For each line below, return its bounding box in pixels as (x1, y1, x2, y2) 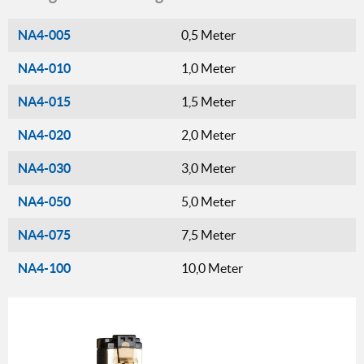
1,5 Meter (181, 93, 236, 109)
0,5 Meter (181, 27, 236, 42)
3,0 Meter (181, 160, 236, 175)
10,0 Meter (181, 260, 243, 275)
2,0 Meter (181, 127, 236, 142)
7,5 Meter (181, 227, 236, 242)
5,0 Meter (181, 193, 236, 209)
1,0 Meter (181, 60, 236, 76)
